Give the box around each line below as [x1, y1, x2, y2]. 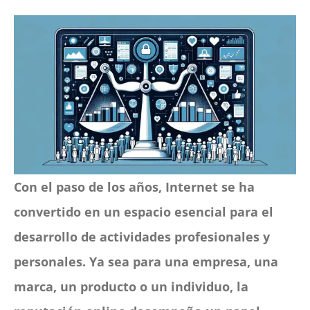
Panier [15, 30, 51, 44]
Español [31, 122, 73, 136]
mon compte [15, 55, 84, 69]
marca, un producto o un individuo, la [14, 278, 249, 295]
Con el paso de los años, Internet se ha [14, 179, 255, 196]
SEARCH [15, 81, 57, 95]
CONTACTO [15, 5, 75, 19]
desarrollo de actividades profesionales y [14, 228, 271, 246]
